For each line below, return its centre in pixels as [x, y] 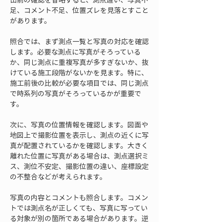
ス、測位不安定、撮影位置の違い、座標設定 [79, 166]
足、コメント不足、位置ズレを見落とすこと [79, 10]
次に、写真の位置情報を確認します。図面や [79, 124]
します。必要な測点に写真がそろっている [75, 52]
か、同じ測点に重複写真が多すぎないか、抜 [79, 62]
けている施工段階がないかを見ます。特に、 [79, 72]
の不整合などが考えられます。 [58, 176]
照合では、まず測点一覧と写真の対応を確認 [79, 41]
